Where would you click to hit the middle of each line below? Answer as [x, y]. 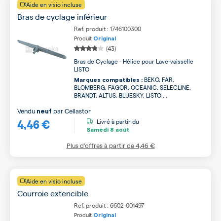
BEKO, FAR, [158, 79]
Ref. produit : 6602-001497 [109, 205]
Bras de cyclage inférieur [62, 17]
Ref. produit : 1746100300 [108, 29]
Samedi [98, 129]
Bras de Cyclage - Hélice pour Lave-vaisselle [134, 61]
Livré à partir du [118, 121]
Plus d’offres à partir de [101, 145]
